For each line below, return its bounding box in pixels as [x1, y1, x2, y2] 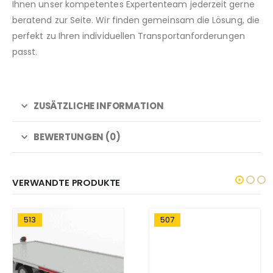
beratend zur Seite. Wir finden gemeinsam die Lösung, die [12, 14, 260, 27]
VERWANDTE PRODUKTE [12, 176, 121, 190]
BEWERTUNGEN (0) [33, 130, 121, 144]
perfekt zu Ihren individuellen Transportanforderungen [12, 30, 245, 43]
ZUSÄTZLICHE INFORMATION [33, 99, 164, 113]
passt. [12, 46, 38, 58]
